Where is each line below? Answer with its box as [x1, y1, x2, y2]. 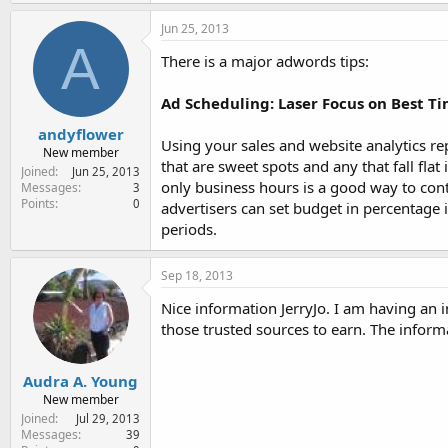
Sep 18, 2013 [161, 266, 233, 284]
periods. [161, 218, 217, 239]
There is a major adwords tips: [161, 50, 369, 71]
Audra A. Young [23, 371, 138, 391]
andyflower [37, 124, 124, 144]
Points [21, 195, 55, 212]
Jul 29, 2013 [76, 411, 140, 426]
